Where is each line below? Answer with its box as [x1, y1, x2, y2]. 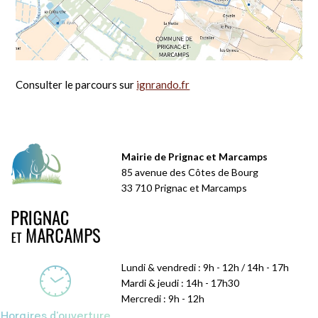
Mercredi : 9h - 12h [121, 292, 205, 305]
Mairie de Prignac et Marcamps [121, 150, 268, 163]
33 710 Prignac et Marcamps [121, 181, 248, 194]
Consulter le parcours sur [16, 78, 137, 92]
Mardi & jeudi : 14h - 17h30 [121, 276, 240, 289]
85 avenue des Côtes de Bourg [121, 165, 259, 178]
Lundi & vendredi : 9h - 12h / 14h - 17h [121, 261, 290, 273]
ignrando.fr [136, 78, 190, 92]
